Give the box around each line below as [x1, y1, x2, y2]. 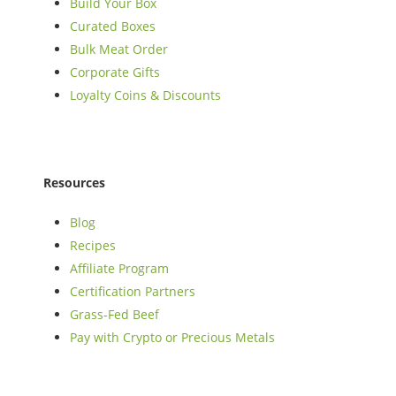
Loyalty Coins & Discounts [70, 86, 221, 103]
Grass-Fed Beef [70, 306, 159, 323]
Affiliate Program [70, 260, 169, 277]
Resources [43, 174, 105, 192]
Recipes [70, 237, 116, 254]
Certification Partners [70, 283, 195, 300]
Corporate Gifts [70, 63, 160, 80]
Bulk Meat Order [70, 40, 168, 57]
